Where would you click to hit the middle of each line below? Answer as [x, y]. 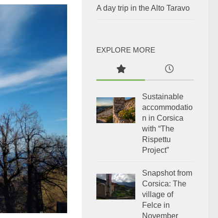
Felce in [156, 205]
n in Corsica [163, 118]
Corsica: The [164, 184]
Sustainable [163, 97]
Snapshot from [167, 173]
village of [158, 195]
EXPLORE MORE [126, 50]
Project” [155, 150]
